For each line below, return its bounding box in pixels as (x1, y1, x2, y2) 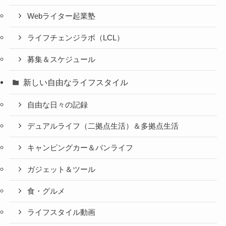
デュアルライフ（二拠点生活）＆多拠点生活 (27, 122, 179, 131)
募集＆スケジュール (27, 55, 96, 64)
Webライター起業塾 (27, 12, 96, 21)
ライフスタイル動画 (27, 208, 96, 217)
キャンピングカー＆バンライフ (27, 144, 134, 152)
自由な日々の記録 (27, 100, 88, 109)
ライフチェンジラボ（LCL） (27, 34, 125, 42)
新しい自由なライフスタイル (23, 77, 129, 87)
